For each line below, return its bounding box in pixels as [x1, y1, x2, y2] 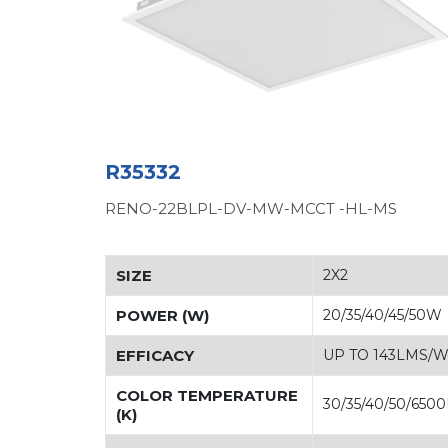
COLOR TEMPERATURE [116, 386, 299, 405]
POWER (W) [116, 306, 210, 325]
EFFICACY [116, 346, 195, 365]
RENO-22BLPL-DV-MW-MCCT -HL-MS [105, 199, 422, 218]
